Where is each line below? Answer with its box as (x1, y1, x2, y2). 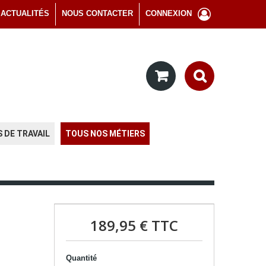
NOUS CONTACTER (62, 9, 133, 18)
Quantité (65, 254, 97, 262)
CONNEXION (145, 9, 192, 18)
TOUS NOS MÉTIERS (65, 129, 145, 138)
